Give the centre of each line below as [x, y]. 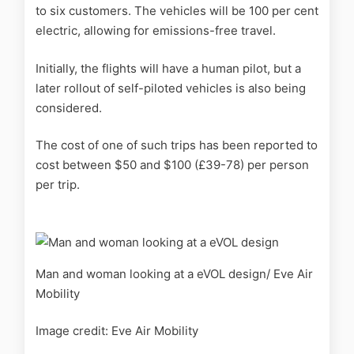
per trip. [58, 185]
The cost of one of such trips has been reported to [177, 145]
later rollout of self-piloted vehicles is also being [171, 88]
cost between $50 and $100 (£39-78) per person [172, 165]
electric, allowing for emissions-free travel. [156, 31]
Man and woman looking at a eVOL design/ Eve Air [174, 273]
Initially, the [67, 68]
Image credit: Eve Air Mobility [117, 331]
